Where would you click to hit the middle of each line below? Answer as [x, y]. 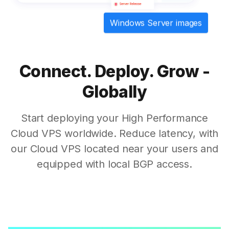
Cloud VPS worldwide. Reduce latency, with [114, 133]
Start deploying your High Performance [114, 118]
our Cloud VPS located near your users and [114, 148]
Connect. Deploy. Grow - [114, 71]
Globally [114, 91]
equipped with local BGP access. [114, 164]
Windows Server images [156, 23]
